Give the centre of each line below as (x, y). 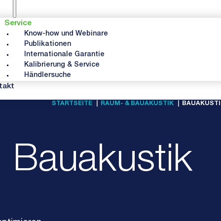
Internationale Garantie (65, 55)
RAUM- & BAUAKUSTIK (137, 104)
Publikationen (48, 44)
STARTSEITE (72, 104)
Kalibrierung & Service (62, 65)
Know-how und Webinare (66, 34)
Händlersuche (48, 75)
